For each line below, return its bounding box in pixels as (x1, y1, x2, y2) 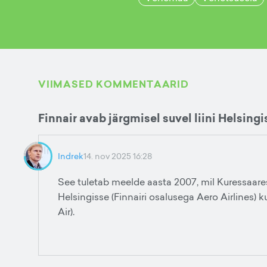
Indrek (58, 150, 83, 162)
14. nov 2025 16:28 (83, 150, 152, 162)
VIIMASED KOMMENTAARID (38, 77, 189, 91)
